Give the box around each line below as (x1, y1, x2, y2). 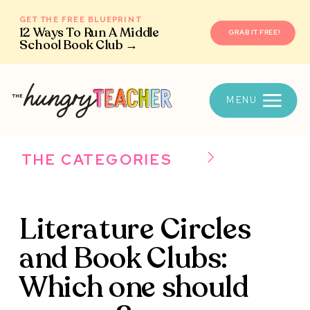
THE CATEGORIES (21, 149, 173, 170)
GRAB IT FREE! (228, 28, 280, 37)
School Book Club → (19, 37, 138, 55)
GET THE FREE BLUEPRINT (19, 15, 141, 24)
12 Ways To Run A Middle (19, 24, 159, 42)
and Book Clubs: (19, 238, 230, 278)
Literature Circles (19, 209, 251, 249)
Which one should (19, 267, 249, 307)
